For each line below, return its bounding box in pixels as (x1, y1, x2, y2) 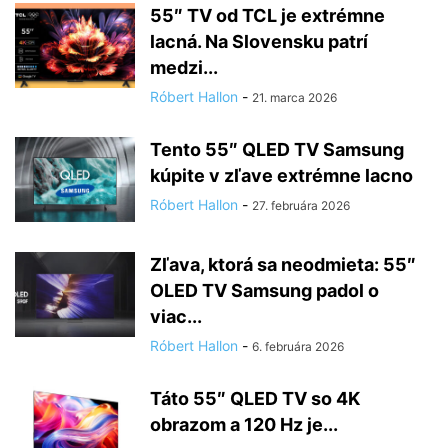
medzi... (150, 57, 218, 78)
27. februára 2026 (252, 198, 350, 213)
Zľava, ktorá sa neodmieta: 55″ (150, 254, 416, 275)
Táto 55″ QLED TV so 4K (150, 388, 360, 409)
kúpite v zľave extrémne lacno (150, 165, 413, 186)
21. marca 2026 (252, 90, 337, 105)
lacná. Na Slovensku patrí (150, 31, 368, 52)
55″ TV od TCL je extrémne (150, 5, 385, 26)
